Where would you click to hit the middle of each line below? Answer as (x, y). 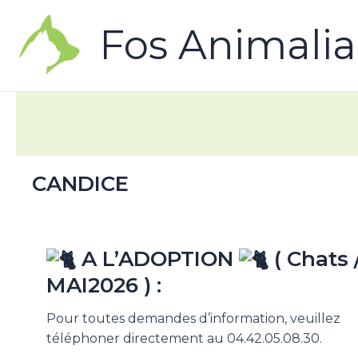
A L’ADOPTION (160, 259)
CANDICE (80, 184)
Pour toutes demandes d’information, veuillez (193, 318)
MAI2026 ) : (103, 285)
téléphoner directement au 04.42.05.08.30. (184, 338)
